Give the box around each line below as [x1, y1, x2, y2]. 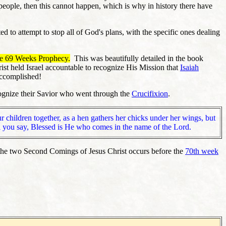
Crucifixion [132, 89, 168, 98]
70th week [185, 146, 218, 155]
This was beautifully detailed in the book [70, 53, 203, 63]
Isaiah [180, 63, 199, 72]
